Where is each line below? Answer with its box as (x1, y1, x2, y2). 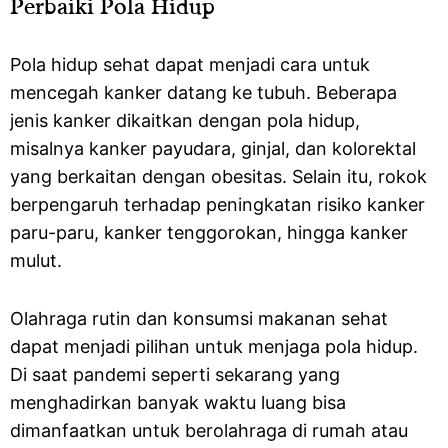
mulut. (10, 250, 67, 271)
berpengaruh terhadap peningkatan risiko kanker (10, 194, 425, 215)
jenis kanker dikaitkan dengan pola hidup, (10, 110, 360, 131)
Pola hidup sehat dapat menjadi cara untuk (10, 54, 370, 75)
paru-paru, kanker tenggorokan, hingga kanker (10, 222, 408, 243)
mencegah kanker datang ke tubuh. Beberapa (10, 82, 397, 103)
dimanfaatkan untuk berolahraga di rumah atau (10, 420, 408, 441)
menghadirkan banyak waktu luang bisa (10, 392, 346, 413)
